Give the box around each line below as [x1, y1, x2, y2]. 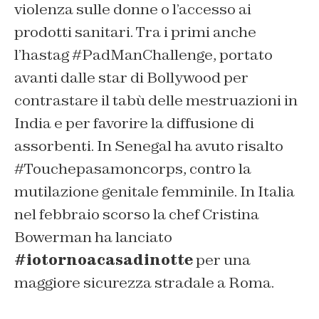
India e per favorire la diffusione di [14, 113, 254, 132]
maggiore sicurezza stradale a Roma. [14, 273, 274, 292]
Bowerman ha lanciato [14, 227, 172, 246]
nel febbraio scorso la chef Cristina [14, 204, 259, 224]
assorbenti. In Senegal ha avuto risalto [14, 136, 283, 155]
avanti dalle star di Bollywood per [14, 68, 249, 87]
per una [193, 250, 251, 269]
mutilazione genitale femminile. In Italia [14, 182, 295, 201]
